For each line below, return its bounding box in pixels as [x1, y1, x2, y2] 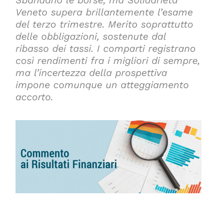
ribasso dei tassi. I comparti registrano [15, 43, 196, 54]
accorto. [15, 91, 54, 103]
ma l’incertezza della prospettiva [15, 67, 168, 78]
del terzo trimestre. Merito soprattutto [15, 18, 194, 30]
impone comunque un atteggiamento [15, 79, 189, 91]
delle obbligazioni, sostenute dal [15, 31, 166, 42]
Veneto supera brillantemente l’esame [15, 6, 193, 18]
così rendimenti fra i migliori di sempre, [15, 55, 201, 66]
